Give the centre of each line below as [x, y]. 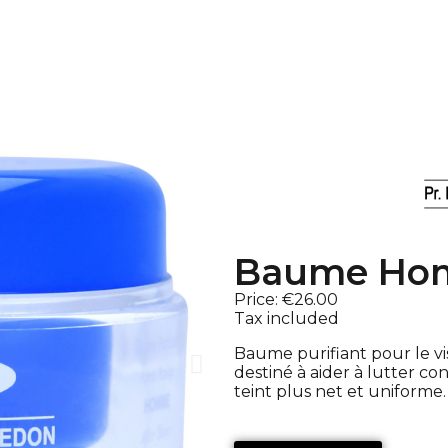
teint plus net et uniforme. [340, 391]
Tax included [286, 318]
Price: [258, 299]
